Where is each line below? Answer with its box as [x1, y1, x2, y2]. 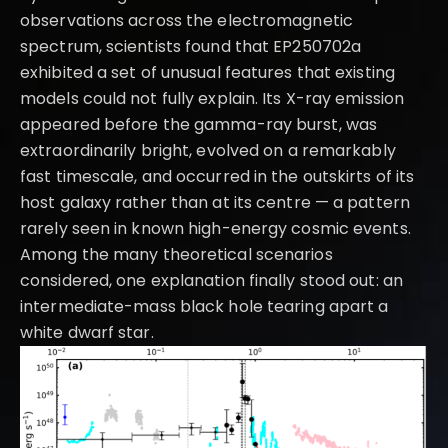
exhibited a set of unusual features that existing [20, 61, 395, 85]
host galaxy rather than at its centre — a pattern [20, 191, 410, 215]
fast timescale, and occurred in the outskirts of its [20, 165, 415, 189]
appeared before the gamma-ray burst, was [20, 113, 378, 137]
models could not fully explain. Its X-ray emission [20, 87, 405, 111]
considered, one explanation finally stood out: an [20, 269, 403, 293]
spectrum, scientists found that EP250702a [20, 35, 362, 59]
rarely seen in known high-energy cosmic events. [20, 217, 411, 241]
